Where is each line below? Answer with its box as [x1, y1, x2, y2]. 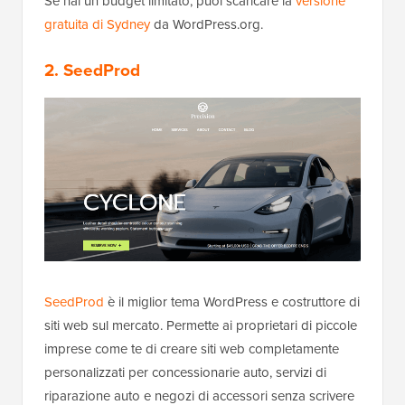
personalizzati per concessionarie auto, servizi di [44, 363, 326, 383]
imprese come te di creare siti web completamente [44, 339, 339, 360]
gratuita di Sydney [44, 14, 150, 34]
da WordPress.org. [150, 14, 263, 34]
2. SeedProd [44, 56, 140, 83]
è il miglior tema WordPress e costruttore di [104, 292, 360, 313]
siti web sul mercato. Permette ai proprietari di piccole [44, 316, 357, 336]
